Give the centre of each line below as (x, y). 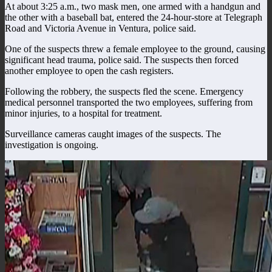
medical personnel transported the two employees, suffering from (129, 102)
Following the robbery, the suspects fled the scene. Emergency (124, 91)
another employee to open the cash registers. (89, 70)
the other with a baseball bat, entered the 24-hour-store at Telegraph (134, 17)
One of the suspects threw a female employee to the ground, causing (135, 49)
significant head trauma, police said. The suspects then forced (122, 59)
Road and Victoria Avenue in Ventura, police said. (100, 28)
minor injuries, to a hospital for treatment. (83, 113)
